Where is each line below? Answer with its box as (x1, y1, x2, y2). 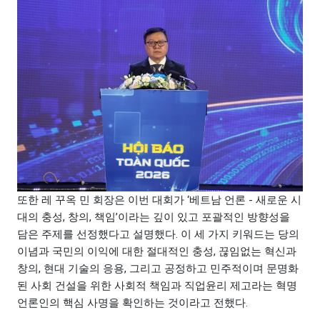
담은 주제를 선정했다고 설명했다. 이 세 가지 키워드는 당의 (17, 227, 299, 241)
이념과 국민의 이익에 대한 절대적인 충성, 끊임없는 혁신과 (17, 244, 296, 258)
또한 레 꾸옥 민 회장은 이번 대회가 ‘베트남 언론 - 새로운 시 (17, 193, 301, 206)
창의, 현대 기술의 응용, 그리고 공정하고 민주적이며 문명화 (17, 261, 299, 275)
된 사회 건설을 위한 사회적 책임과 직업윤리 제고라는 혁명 (17, 279, 297, 292)
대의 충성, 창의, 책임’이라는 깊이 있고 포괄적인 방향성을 (17, 210, 290, 224)
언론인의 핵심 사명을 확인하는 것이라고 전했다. (17, 296, 248, 309)
